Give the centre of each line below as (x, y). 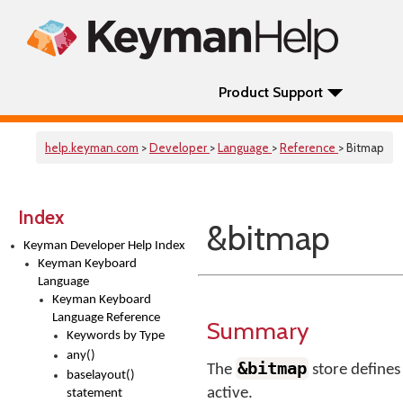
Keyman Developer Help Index (104, 246)
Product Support (271, 92)
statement (94, 394)
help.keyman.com (92, 148)
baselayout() (101, 376)
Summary (258, 331)
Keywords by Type (116, 336)
